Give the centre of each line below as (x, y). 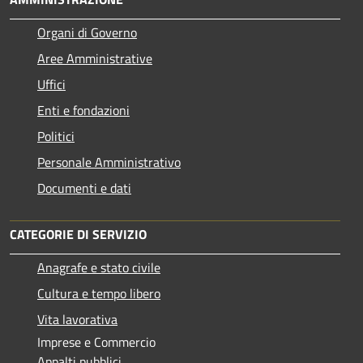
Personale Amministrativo (109, 162)
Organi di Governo (87, 33)
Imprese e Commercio (96, 342)
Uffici (51, 85)
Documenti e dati (84, 188)
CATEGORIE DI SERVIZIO (78, 235)
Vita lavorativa (77, 320)
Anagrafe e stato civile (99, 268)
